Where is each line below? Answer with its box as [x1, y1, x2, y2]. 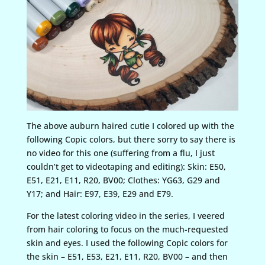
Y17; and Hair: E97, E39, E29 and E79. [26, 188, 173, 199]
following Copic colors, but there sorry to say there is [26, 133, 235, 145]
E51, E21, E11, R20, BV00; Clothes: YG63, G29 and [26, 174, 220, 186]
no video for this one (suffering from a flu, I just [26, 147, 215, 159]
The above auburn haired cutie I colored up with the [26, 119, 234, 131]
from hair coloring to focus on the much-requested [26, 223, 228, 235]
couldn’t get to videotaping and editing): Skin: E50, [26, 160, 226, 172]
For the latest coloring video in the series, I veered [26, 209, 225, 221]
